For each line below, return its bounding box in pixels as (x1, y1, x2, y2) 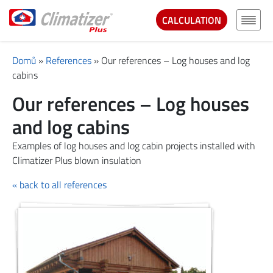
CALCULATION (162, 12, 221, 27)
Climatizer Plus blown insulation (12, 153, 141, 168)
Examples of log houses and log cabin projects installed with (12, 138, 255, 154)
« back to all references (12, 177, 107, 193)
